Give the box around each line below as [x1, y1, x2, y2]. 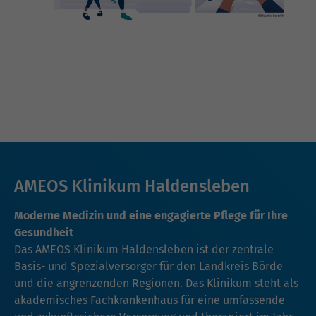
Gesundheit [14, 225, 73, 239]
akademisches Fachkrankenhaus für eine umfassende [14, 293, 285, 307]
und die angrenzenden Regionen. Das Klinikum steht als [14, 276, 298, 290]
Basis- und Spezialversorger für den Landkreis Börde [14, 259, 283, 273]
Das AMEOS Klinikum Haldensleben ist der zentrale [14, 242, 274, 256]
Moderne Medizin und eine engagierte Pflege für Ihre [14, 208, 288, 222]
